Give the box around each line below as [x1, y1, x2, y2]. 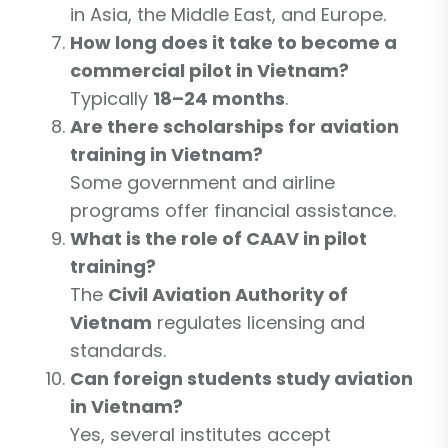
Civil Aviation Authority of [108, 281, 348, 307]
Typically [70, 85, 153, 111]
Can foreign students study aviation [70, 365, 413, 391]
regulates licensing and [152, 309, 365, 335]
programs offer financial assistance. [70, 197, 396, 223]
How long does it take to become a [70, 29, 397, 55]
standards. [70, 337, 166, 363]
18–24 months [153, 85, 285, 111]
